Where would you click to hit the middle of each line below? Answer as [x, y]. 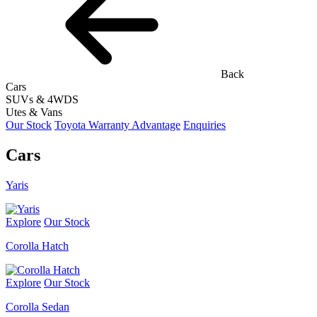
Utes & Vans [34, 112]
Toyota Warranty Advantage [117, 125]
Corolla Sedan [38, 306]
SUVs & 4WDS [42, 99]
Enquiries [204, 125]
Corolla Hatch [37, 246]
